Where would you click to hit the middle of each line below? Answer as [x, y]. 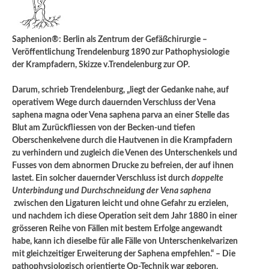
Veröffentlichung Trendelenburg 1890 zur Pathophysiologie [121, 52]
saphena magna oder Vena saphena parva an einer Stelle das [121, 115]
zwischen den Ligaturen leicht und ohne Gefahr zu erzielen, [120, 203]
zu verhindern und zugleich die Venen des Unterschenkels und [125, 153]
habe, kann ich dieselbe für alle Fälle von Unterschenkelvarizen [125, 241]
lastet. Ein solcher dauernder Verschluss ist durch [102, 178]
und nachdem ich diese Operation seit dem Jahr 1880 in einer [125, 216]
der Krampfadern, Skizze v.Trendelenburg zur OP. [101, 65]
